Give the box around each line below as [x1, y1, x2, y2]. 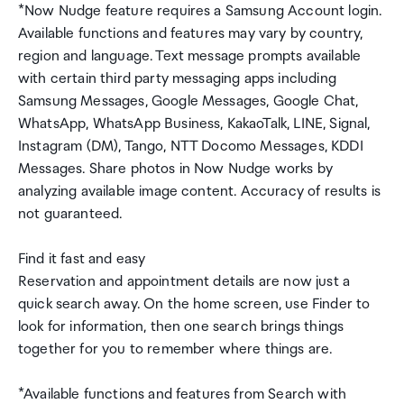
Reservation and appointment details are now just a [18, 273, 351, 290]
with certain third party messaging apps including [18, 70, 336, 87]
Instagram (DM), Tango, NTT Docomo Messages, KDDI [18, 138, 363, 155]
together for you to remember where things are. [18, 341, 333, 358]
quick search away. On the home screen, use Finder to [18, 296, 371, 313]
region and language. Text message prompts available [18, 48, 362, 65]
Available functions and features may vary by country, [18, 25, 363, 42]
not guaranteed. [18, 206, 123, 223]
